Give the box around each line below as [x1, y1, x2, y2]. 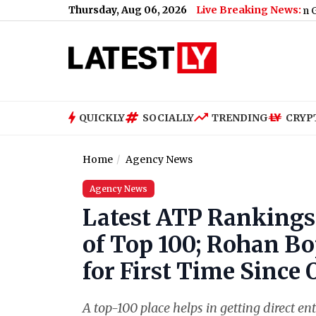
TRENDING [212, 111, 268, 124]
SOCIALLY [142, 111, 194, 124]
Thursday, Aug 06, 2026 [68, 4, 187, 16]
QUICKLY [79, 111, 125, 124]
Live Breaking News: [196, 4, 301, 16]
